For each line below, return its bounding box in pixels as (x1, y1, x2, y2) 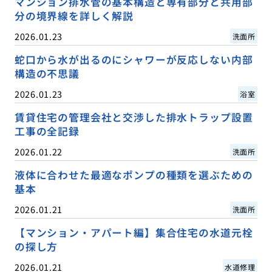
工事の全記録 (14, 123, 80, 138)
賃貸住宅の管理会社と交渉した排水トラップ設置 (14, 109, 253, 124)
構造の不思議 (14, 66, 80, 81)
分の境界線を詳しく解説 (14, 8, 134, 23)
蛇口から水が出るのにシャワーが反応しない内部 (14, 52, 253, 67)
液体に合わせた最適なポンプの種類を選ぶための (14, 167, 253, 182)
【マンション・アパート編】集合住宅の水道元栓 (14, 225, 253, 240)
